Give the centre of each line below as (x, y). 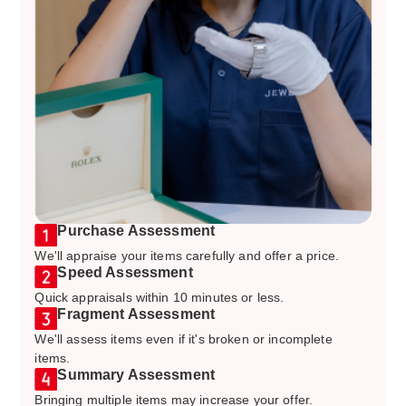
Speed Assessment (125, 272)
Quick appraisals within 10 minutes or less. (159, 297)
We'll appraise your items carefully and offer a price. (187, 255)
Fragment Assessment (136, 314)
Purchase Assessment (136, 230)
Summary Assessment (136, 374)
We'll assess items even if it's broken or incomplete (184, 338)
